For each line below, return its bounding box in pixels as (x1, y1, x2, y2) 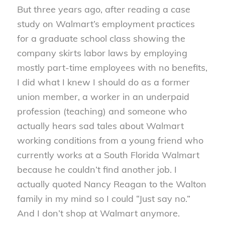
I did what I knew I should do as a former (17, 76, 190, 88)
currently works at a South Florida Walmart (17, 149, 199, 161)
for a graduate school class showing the (17, 33, 185, 44)
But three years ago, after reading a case (17, 4, 190, 15)
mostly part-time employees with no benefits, (17, 62, 207, 73)
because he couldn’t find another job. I (17, 164, 177, 175)
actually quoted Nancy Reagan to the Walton (17, 178, 206, 190)
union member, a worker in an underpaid (17, 91, 189, 102)
